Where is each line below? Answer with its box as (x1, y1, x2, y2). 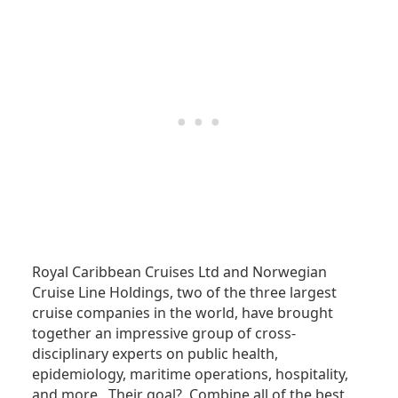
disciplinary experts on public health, (32, 344, 278, 364)
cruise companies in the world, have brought (32, 303, 333, 323)
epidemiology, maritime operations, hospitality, (32, 364, 348, 385)
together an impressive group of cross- (32, 323, 296, 344)
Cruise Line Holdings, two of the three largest (32, 283, 337, 303)
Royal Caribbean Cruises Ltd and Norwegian (32, 262, 327, 283)
